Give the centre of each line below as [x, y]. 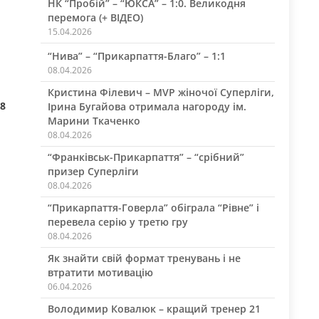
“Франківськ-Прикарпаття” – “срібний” [146, 157]
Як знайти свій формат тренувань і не [144, 258]
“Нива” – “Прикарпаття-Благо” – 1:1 [136, 56]
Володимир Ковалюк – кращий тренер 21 [154, 309]
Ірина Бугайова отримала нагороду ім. [147, 106]
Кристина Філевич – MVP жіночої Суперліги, [161, 92]
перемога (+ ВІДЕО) [95, 17]
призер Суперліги [93, 171]
